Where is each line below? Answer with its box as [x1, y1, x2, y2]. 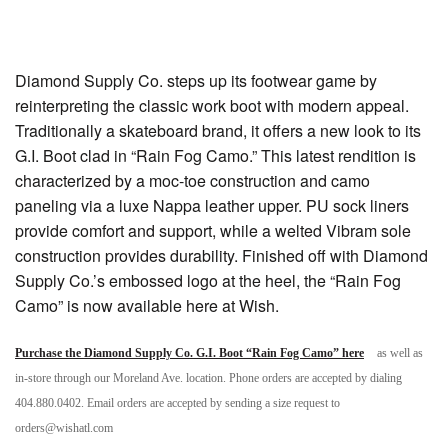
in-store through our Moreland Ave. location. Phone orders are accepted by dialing [15, 371, 402, 385]
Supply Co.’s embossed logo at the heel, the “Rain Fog [15, 269, 401, 292]
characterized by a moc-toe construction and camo [15, 169, 370, 192]
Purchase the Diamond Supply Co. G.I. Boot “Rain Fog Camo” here [15, 346, 364, 360]
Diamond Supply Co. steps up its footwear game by [15, 69, 377, 92]
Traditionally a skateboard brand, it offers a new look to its [15, 119, 421, 142]
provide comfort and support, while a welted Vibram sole [15, 219, 411, 242]
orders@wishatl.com [15, 421, 113, 435]
